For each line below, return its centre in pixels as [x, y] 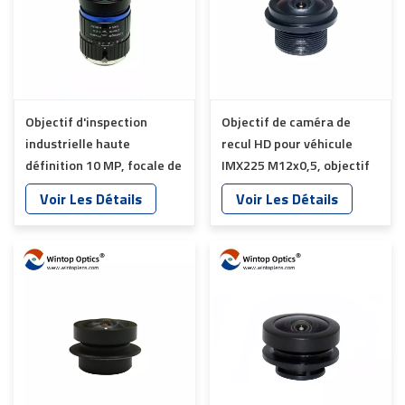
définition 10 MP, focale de [104, 165]
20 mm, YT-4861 [72, 187]
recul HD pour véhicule [287, 144]
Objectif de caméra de [286, 122]
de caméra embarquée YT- [298, 187]
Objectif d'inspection [86, 122]
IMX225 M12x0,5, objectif [296, 165]
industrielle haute [78, 144]
